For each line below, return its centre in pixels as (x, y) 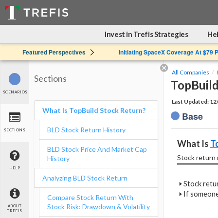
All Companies (191, 72)
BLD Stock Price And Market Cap (97, 149)
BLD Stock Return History (86, 130)
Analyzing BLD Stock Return (85, 178)
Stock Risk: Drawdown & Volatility (99, 207)
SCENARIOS (15, 92)
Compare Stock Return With (90, 197)
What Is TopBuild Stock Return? (94, 110)
